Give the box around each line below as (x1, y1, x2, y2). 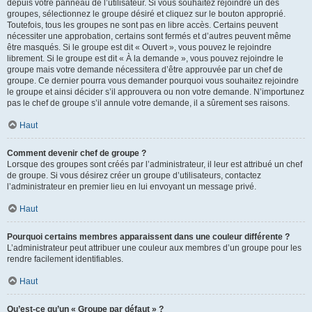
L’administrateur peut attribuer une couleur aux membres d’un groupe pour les (7, 243, 302, 253)
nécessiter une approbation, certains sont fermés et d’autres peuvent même (7, 31, 291, 41)
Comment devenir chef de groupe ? (7, 148, 146, 158)
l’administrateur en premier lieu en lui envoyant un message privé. (7, 182, 256, 192)
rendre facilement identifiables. (7, 254, 123, 264)
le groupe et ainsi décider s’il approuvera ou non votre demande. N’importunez (7, 87, 304, 97)
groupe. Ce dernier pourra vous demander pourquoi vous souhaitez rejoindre (7, 76, 299, 86)
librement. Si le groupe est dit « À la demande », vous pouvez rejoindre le (7, 54, 283, 63)
